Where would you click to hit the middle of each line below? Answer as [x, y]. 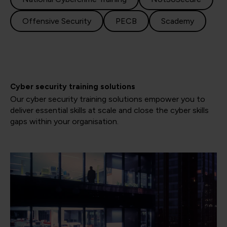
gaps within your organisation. [65, 122]
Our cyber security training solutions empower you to [108, 99]
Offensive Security [57, 21]
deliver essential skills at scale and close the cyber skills [109, 110]
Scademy [178, 21]
